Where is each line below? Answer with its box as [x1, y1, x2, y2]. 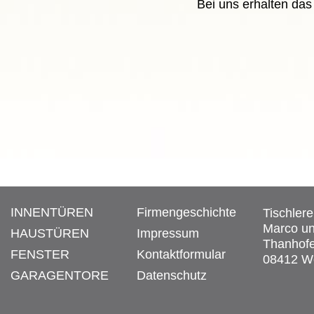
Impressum [137, 226, 199, 240]
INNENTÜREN [11, 205, 93, 219]
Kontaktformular [137, 247, 226, 261]
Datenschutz [137, 268, 207, 282]
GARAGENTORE [11, 268, 109, 282]
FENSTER [11, 247, 69, 261]
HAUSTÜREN [11, 226, 89, 240]
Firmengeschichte [137, 205, 236, 219]
